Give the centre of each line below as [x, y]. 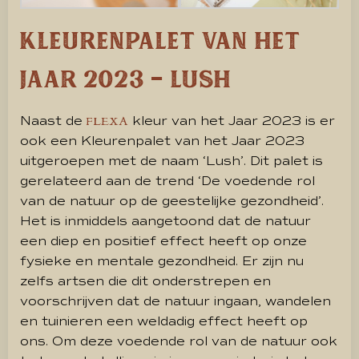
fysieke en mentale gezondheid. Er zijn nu [162, 261]
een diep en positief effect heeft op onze [163, 241]
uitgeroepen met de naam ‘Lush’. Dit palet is [171, 161]
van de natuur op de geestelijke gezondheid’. [172, 201]
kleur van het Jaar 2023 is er [232, 121]
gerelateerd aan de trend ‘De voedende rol [167, 181]
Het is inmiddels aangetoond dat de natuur [165, 221]
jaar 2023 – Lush [126, 79]
